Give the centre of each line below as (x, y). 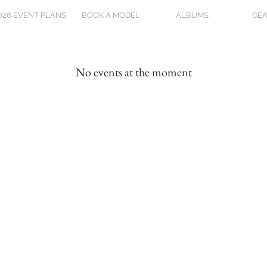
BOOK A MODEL (111, 15)
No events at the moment (133, 72)
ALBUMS (192, 15)
